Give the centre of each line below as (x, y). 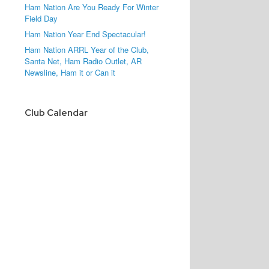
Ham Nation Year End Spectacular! (86, 34)
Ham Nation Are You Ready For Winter (92, 7)
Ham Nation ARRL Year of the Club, (87, 50)
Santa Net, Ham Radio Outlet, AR (83, 61)
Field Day (41, 18)
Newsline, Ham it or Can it (70, 72)
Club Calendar (56, 113)
